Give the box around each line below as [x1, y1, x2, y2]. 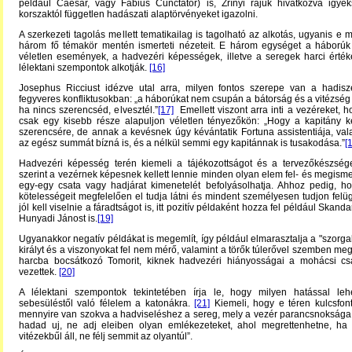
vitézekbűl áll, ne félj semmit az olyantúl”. [19, 331, 192, 342]
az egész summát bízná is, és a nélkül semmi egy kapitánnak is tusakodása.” [19, 137, 345, 148]
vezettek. [19, 266, 59, 277]
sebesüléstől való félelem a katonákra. [19, 298, 195, 309]
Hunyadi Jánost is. [19, 213, 97, 224]
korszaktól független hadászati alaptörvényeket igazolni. [19, 9, 258, 20]
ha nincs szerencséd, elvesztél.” [19, 104, 158, 115]
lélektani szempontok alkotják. [19, 62, 149, 73]
